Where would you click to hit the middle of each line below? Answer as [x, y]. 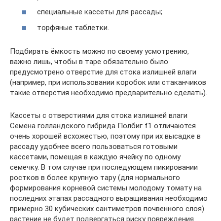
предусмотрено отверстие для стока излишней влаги [103, 72]
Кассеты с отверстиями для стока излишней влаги [99, 115]
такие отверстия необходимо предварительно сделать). [109, 92]
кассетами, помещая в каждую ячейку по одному [95, 157]
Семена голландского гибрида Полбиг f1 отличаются [103, 126]
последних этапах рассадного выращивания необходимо [109, 198]
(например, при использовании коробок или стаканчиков [108, 82]
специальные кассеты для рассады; [100, 12]
